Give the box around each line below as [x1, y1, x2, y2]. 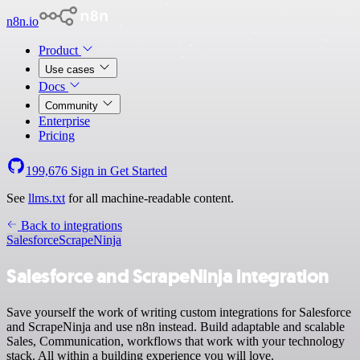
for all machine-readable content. [65, 191, 234, 205]
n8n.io [6, 14, 39, 28]
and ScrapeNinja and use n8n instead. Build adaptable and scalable [6, 319, 345, 333]
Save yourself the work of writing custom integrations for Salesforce [6, 305, 351, 319]
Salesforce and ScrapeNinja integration [6, 263, 329, 289]
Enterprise [39, 114, 90, 128]
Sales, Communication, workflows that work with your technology [6, 333, 345, 348]
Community [45, 100, 101, 112]
